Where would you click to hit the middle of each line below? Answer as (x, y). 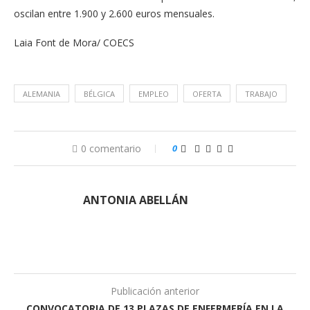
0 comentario (111, 148)
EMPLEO (154, 93)
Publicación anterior (155, 291)
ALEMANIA (42, 93)
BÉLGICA (99, 93)
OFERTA (207, 93)
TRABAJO (261, 93)
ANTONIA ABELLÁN (136, 200)
